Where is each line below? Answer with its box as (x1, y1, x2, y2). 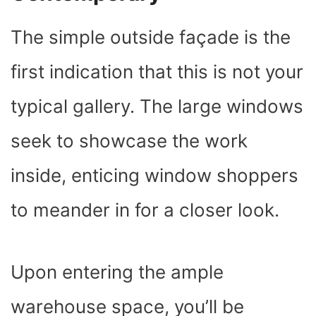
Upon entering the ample (11, 260, 224, 283)
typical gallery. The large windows (11, 95, 303, 117)
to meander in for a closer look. (11, 198, 284, 221)
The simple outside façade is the (11, 25, 291, 48)
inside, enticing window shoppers (11, 164, 298, 186)
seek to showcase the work (11, 129, 248, 152)
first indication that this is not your (11, 60, 303, 83)
